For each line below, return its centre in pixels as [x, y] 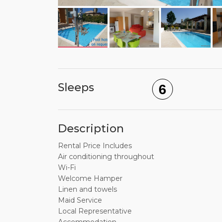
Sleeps [76, 88]
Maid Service [80, 200]
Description [91, 129]
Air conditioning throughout [106, 157]
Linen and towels [87, 190]
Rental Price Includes [95, 146]
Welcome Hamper [90, 179]
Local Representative [95, 211]
